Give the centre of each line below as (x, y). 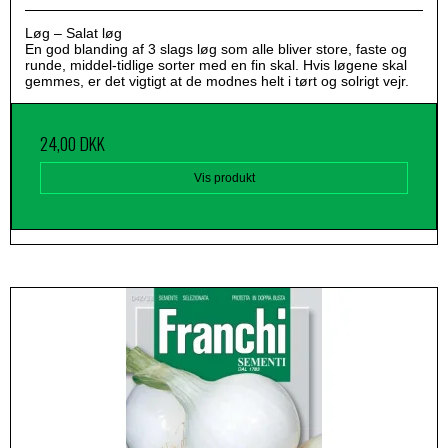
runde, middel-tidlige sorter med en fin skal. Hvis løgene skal (216, 65)
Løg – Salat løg (73, 33)
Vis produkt (224, 178)
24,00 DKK (72, 143)
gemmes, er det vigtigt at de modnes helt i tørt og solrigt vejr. (217, 81)
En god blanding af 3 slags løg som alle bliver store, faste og (216, 49)
